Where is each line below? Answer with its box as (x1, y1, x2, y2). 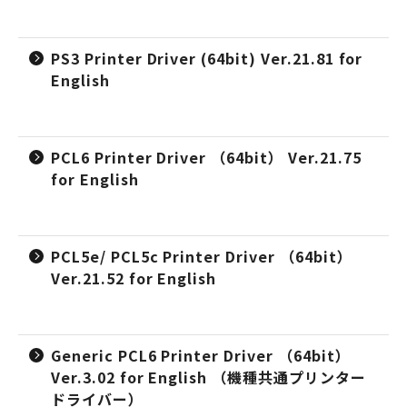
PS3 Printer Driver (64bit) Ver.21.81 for (51, 47, 363, 69)
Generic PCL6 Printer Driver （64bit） (51, 344, 351, 366)
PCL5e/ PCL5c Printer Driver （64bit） (51, 245, 352, 267)
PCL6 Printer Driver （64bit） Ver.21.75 (51, 146, 362, 168)
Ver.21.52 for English (51, 267, 217, 289)
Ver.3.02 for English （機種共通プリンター (51, 366, 366, 388)
